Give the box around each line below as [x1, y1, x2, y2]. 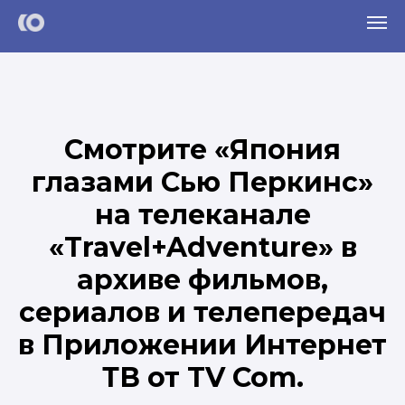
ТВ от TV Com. [101, 361, 304, 394]
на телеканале [94, 198, 311, 231]
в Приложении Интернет [18, 328, 387, 362]
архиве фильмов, [77, 263, 328, 297]
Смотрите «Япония [64, 133, 341, 166]
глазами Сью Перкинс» [32, 165, 373, 199]
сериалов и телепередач [19, 296, 386, 329]
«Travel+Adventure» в [48, 231, 357, 264]
